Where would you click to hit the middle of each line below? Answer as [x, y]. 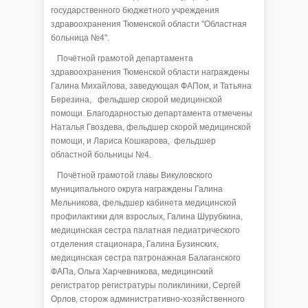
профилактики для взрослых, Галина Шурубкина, [147, 216]
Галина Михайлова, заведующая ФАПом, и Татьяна [151, 86]
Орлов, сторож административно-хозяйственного [148, 299]
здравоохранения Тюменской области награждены [150, 72]
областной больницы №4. [101, 154]
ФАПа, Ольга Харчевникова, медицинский [132, 271]
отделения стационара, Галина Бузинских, [135, 244]
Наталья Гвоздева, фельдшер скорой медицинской [151, 127]
